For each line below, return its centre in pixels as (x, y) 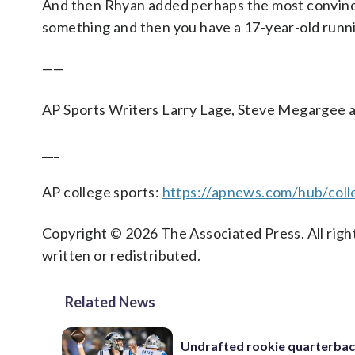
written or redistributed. (121, 255)
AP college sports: (102, 192)
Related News (110, 302)
